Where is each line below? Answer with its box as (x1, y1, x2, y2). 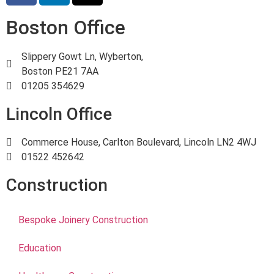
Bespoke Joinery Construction (18, 213, 148, 226)
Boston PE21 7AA (21, 65, 98, 77)
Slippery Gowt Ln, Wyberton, (21, 50, 143, 62)
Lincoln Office (6, 103, 112, 124)
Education (18, 242, 61, 254)
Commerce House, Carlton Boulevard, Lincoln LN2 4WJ (21, 136, 256, 148)
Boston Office (6, 15, 125, 39)
